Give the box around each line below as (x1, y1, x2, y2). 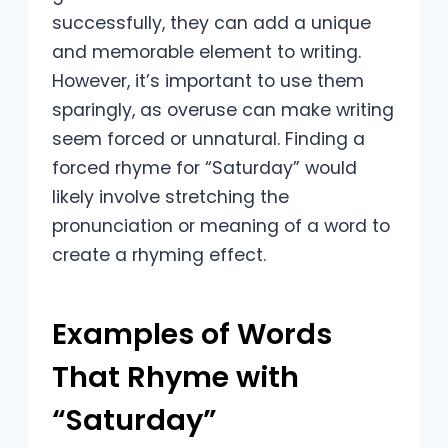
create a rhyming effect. (52, 243, 266, 268)
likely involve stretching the (52, 185, 289, 210)
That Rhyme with (52, 357, 299, 398)
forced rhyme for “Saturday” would (52, 156, 357, 181)
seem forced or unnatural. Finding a (52, 127, 365, 152)
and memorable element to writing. (52, 40, 361, 65)
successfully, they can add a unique (52, 11, 371, 36)
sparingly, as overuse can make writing (52, 98, 394, 123)
